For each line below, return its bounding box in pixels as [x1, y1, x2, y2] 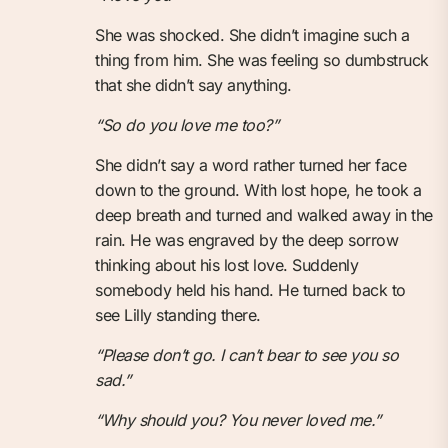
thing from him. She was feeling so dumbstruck [95, 49, 429, 70]
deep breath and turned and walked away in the [95, 204, 433, 225]
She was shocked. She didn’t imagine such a [95, 24, 409, 45]
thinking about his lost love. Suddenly [95, 254, 358, 275]
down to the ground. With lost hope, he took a [95, 179, 422, 200]
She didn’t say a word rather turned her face [95, 154, 406, 175]
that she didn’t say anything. [95, 74, 292, 95]
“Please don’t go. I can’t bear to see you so [95, 344, 398, 365]
